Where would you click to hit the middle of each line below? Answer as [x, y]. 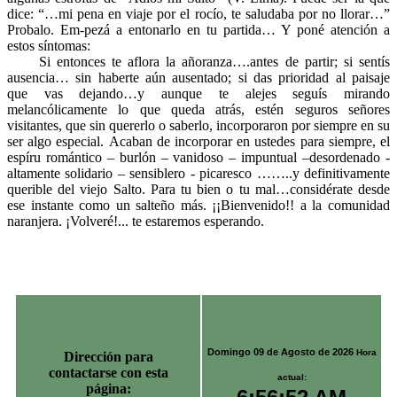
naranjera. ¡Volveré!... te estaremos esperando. [136, 221]
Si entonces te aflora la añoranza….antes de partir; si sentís [198, 61]
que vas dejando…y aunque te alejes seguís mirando [198, 93]
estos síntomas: [49, 45]
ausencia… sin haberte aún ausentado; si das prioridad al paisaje [198, 77]
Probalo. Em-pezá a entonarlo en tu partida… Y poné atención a [198, 29]
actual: [292, 377]
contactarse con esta [108, 373]
